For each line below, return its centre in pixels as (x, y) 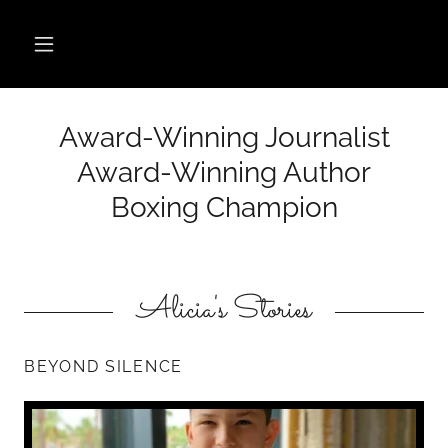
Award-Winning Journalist (224, 137)
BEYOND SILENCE (103, 366)
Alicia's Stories (224, 310)
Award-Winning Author (224, 172)
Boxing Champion (224, 207)
